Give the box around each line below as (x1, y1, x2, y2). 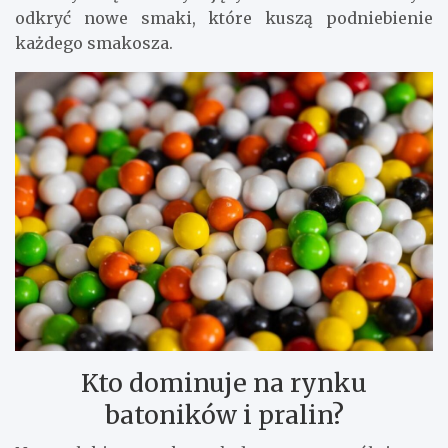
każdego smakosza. (15, 33, 173, 54)
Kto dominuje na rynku (81, 367, 367, 400)
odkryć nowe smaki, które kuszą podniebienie (15, 8, 433, 29)
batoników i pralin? (104, 399, 344, 432)
